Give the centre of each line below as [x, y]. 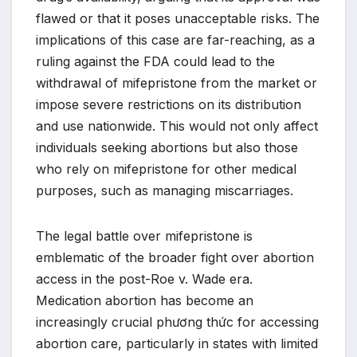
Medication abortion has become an [145, 301]
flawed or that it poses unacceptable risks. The [178, 19]
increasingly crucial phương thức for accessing [177, 322]
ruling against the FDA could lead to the [155, 62]
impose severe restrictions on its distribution [169, 105]
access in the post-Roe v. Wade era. [144, 279]
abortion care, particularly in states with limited [177, 344]
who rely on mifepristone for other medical [166, 169]
